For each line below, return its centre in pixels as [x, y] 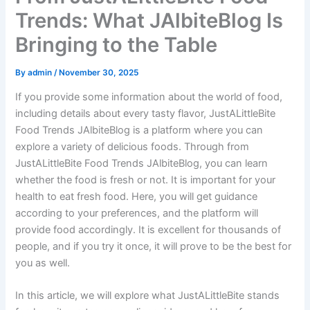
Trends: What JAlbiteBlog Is [149, 20]
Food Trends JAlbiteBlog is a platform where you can [139, 130]
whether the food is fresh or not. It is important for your [146, 180]
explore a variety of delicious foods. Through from [133, 147]
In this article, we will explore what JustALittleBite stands [148, 296]
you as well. [43, 263]
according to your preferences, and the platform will [137, 213]
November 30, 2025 [99, 72]
